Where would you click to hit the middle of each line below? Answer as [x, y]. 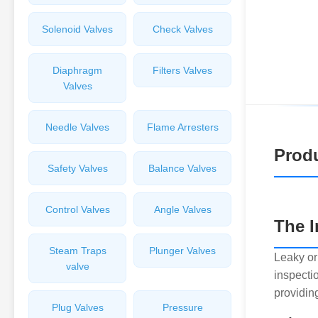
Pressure [182, 307]
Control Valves [77, 209]
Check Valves [182, 29]
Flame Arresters [182, 127]
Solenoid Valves [77, 29]
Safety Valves [77, 168]
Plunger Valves [182, 251]
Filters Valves [182, 70]
